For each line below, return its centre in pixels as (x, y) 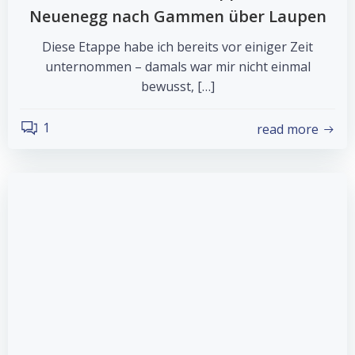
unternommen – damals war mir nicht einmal (177, 67)
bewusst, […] (177, 86)
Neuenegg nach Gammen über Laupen (177, 16)
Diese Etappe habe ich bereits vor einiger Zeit (177, 47)
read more (288, 129)
